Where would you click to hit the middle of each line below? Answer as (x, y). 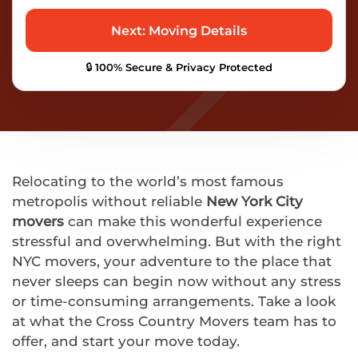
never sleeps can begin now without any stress (177, 281)
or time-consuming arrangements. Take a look (174, 301)
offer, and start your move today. (126, 341)
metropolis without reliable (109, 201)
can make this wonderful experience (193, 221)
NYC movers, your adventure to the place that (172, 261)
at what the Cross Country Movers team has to (174, 321)
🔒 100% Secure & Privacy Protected (179, 67)
